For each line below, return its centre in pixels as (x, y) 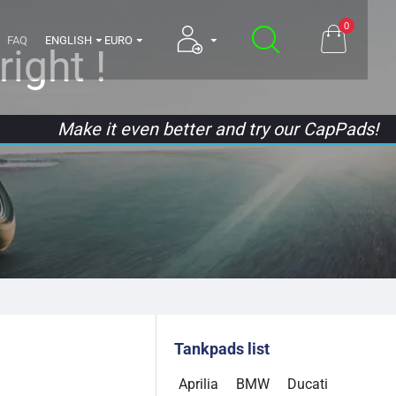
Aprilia (198, 384)
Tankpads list (222, 349)
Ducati (308, 384)
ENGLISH (69, 40)
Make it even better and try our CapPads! (218, 129)
